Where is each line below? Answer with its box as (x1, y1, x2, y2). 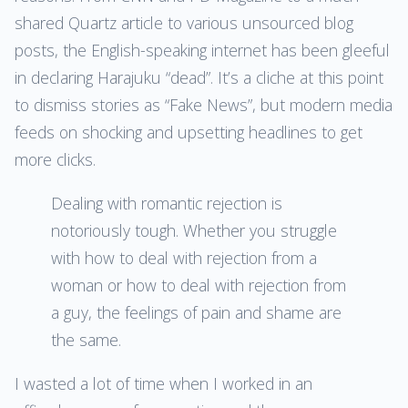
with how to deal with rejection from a (51, 246, 317, 269)
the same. (51, 328, 121, 351)
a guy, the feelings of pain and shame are (51, 301, 342, 323)
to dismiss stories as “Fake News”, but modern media (15, 94, 393, 117)
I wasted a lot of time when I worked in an (15, 372, 312, 394)
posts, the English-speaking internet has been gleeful (15, 39, 390, 62)
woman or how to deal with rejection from (51, 273, 346, 296)
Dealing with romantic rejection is (51, 191, 282, 214)
